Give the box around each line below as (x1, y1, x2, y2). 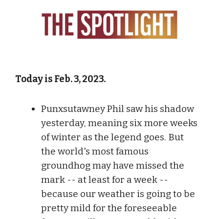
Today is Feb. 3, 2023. (15, 73, 106, 85)
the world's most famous (41, 145, 149, 157)
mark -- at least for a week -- (41, 174, 168, 185)
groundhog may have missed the (41, 159, 184, 171)
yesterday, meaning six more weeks (41, 117, 197, 129)
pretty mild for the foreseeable (41, 202, 177, 214)
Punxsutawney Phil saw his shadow (41, 103, 194, 114)
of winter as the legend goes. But (41, 131, 184, 143)
